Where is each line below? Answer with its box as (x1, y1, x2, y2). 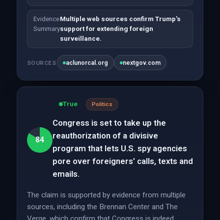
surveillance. (59, 35, 102, 42)
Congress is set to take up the (52, 118, 166, 128)
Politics (91, 101, 112, 108)
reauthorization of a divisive (52, 131, 158, 140)
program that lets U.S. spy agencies (52, 143, 187, 153)
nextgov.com (123, 59, 161, 66)
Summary (33, 25, 60, 32)
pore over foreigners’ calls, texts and (52, 156, 193, 166)
